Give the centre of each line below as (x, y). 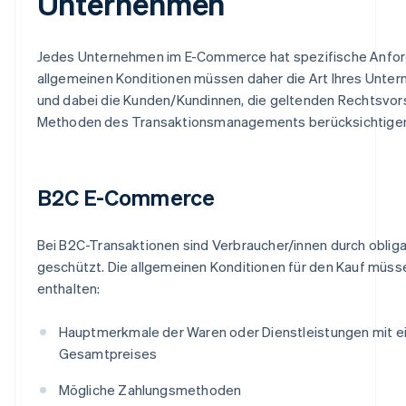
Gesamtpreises (108, 353)
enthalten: (68, 288)
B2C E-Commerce (126, 197)
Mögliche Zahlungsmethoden (150, 389)
